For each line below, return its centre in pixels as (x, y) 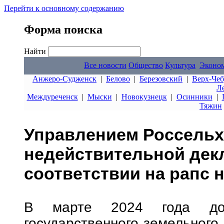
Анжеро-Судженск (64, 79)
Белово (118, 79)
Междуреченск (52, 97)
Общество (146, 65)
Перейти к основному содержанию (64, 8)
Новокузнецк (144, 97)
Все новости (105, 65)
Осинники (194, 97)
